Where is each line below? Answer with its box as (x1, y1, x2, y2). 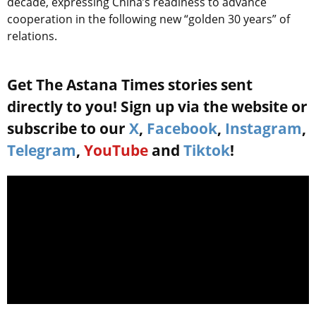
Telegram (7, 140, 76, 161)
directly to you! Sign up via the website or (7, 97, 308, 117)
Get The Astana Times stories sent (7, 75, 253, 95)
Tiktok (183, 140, 230, 161)
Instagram (225, 119, 302, 139)
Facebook (147, 119, 217, 139)
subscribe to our (7, 119, 129, 139)
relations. (7, 28, 57, 44)
